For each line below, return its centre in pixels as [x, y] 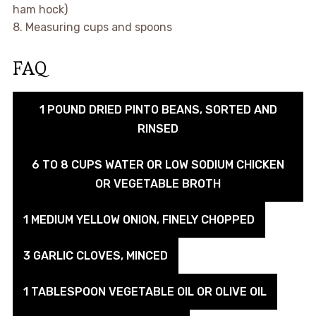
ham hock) [40, 10]
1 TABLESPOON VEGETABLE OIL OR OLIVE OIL [145, 292]
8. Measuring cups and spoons [92, 28]
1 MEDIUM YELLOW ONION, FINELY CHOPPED [139, 220]
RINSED [158, 129]
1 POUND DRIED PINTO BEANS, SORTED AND [158, 110]
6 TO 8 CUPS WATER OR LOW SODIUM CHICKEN [158, 165]
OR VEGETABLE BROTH [158, 184]
